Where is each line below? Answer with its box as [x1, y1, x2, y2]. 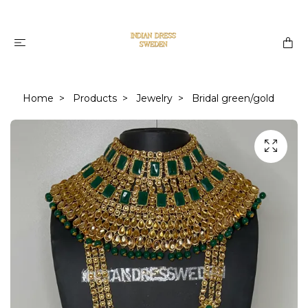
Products [73, 92, 117, 105]
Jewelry [136, 92, 173, 105]
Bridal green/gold [189, 92, 274, 105]
